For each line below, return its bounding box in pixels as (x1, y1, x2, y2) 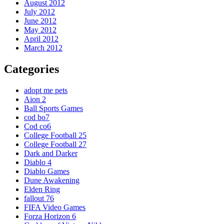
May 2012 (24, 25, 56, 34)
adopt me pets (24, 85, 67, 94)
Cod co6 (24, 121, 51, 130)
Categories (4, 62, 59, 75)
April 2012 (24, 34, 58, 43)
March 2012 (24, 43, 62, 52)
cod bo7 (24, 112, 49, 121)
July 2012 (24, 7, 55, 16)
